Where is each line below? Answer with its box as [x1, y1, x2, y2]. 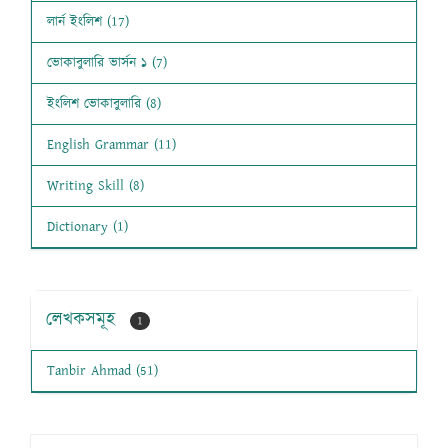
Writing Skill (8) [47, 176, 144, 197]
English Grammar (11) [47, 135, 176, 156]
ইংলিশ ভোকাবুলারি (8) [47, 94, 161, 115]
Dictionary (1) [47, 217, 128, 238]
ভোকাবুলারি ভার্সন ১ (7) [47, 53, 167, 74]
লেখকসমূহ [46, 307, 122, 334]
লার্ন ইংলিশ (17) [47, 12, 129, 33]
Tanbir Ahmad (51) [47, 361, 158, 382]
